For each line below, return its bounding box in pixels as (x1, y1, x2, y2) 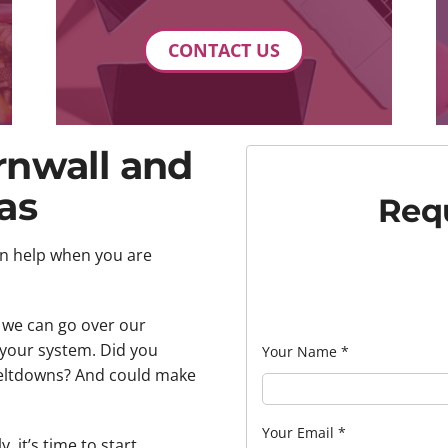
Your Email (261, 422, 338, 442)
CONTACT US (168, 37, 280, 62)
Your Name (261, 342, 341, 362)
